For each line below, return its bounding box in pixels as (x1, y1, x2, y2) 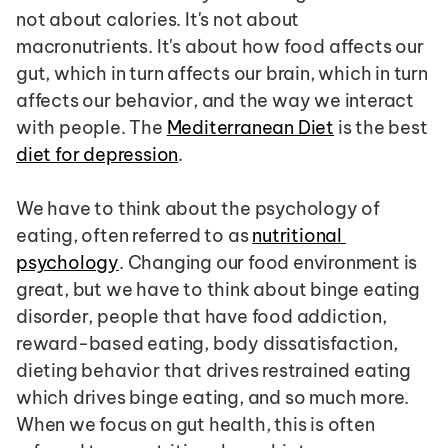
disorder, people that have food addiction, (16, 305, 387, 328)
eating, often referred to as (16, 224, 253, 247)
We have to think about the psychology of (16, 197, 380, 220)
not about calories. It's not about (16, 8, 300, 31)
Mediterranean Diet (166, 116, 335, 139)
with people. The (16, 116, 167, 139)
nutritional (252, 224, 343, 247)
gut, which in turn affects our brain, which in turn (16, 62, 428, 85)
